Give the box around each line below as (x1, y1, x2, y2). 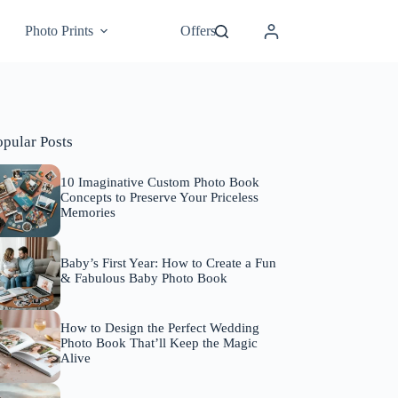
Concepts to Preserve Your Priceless (60, 190, 259, 205)
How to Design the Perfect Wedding (60, 321, 259, 336)
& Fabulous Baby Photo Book (60, 270, 227, 285)
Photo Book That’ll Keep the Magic (60, 336, 258, 351)
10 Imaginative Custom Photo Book (60, 175, 259, 190)
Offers (180, 23, 217, 38)
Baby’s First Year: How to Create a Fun (60, 255, 276, 270)
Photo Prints (25, 23, 94, 38)
